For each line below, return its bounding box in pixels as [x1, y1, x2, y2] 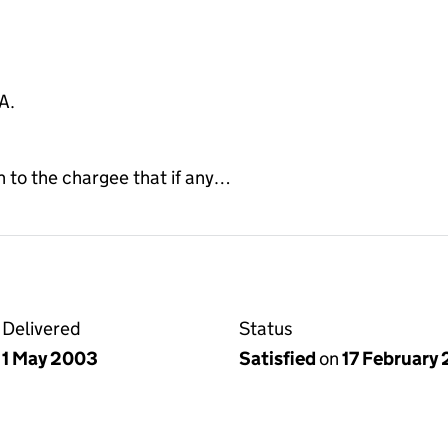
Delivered [2, 316, 81, 340]
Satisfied [239, 346, 319, 370]
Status [239, 316, 293, 340]
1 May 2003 [2, 346, 98, 370]
